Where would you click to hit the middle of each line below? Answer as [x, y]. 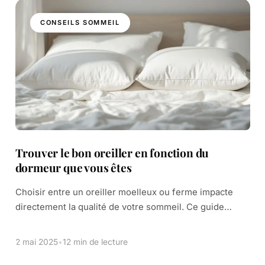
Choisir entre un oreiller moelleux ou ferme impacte [124, 192]
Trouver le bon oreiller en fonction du [112, 152]
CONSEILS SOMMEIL [80, 23]
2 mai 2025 [36, 242]
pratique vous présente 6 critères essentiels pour [119, 222]
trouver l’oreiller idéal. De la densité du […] [104, 236]
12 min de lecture [95, 242]
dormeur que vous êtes [73, 167]
